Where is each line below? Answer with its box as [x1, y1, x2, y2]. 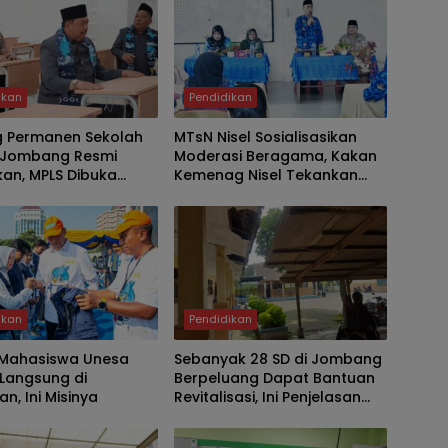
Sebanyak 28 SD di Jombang [173, 348, 382, 369]
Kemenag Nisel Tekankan [173, 164, 358, 185]
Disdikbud [173, 405, 245, 426]
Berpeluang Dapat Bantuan [173, 367, 375, 388]
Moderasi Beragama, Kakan [173, 145, 377, 166]
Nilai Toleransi [173, 183, 276, 204]
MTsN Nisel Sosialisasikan [173, 126, 357, 147]
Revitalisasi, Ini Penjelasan [173, 386, 361, 407]
